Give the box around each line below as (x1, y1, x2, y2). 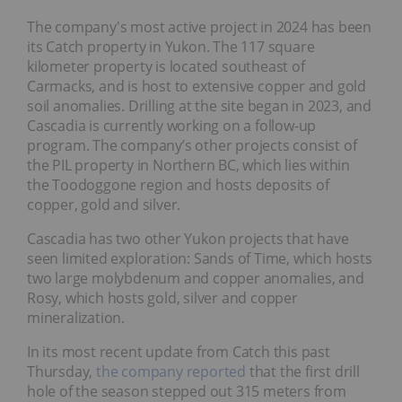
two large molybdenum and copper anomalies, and (27, 267, 364, 288)
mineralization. (27, 307, 126, 328)
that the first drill (246, 361, 360, 381)
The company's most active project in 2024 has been (27, 16, 371, 37)
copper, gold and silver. (27, 194, 181, 214)
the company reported (96, 361, 247, 381)
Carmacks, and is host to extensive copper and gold (27, 75, 366, 96)
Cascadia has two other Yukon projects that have (27, 228, 349, 249)
